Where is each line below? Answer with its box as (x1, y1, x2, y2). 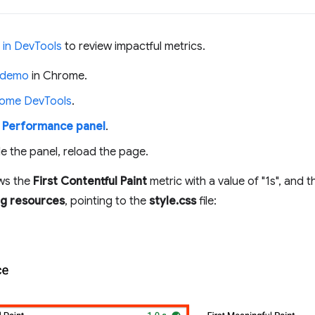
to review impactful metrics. (62, 39, 205, 53)
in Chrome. (29, 69, 87, 83)
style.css (149, 194, 196, 208)
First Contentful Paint (33, 174, 147, 188)
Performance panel (2, 120, 105, 134)
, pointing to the (65, 194, 149, 208)
